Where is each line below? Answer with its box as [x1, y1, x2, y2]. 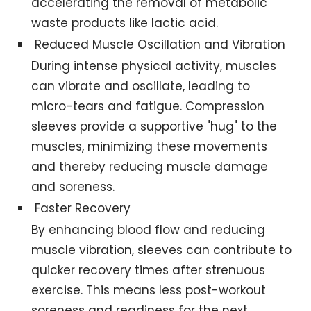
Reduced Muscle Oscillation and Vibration [35, 36, 286, 53]
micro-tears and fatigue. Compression [31, 98, 265, 115]
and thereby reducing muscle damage [31, 158, 269, 176]
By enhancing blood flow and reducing [31, 221, 266, 239]
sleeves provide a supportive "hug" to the [31, 118, 278, 135]
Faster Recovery [35, 200, 131, 217]
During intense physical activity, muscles [31, 58, 277, 75]
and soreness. [31, 178, 115, 196]
